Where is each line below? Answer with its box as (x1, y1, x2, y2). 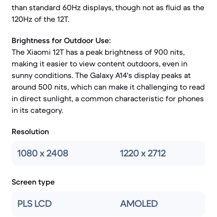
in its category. (12, 105, 63, 115)
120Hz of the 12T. (12, 14, 69, 24)
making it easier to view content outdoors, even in (12, 59, 187, 68)
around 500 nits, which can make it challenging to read (12, 82, 205, 92)
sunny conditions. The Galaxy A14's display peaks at (12, 70, 191, 80)
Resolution (12, 126, 49, 136)
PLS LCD (17, 198, 52, 210)
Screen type (12, 177, 55, 186)
